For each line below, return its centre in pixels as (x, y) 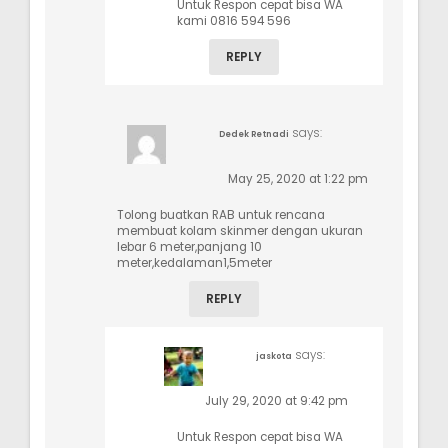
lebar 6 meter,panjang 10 (189, 246)
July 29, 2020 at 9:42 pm (276, 400)
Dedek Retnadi (253, 133)
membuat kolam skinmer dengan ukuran (240, 230)
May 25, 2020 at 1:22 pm (298, 178)
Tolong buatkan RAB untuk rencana (221, 214)
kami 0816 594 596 (234, 20)
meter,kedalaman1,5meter (194, 262)
